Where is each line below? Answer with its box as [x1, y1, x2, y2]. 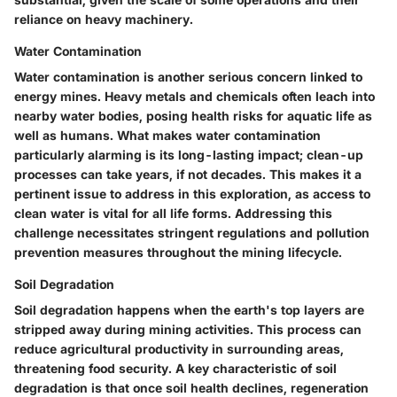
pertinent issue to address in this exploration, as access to [14, 185, 370, 201]
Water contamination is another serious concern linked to [14, 68, 362, 84]
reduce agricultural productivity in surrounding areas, [14, 340, 344, 356]
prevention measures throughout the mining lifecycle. [14, 244, 342, 260]
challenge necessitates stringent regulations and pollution [14, 224, 370, 240]
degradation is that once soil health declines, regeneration [14, 379, 369, 395]
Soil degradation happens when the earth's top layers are [14, 301, 364, 317]
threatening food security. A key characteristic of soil [14, 360, 337, 376]
